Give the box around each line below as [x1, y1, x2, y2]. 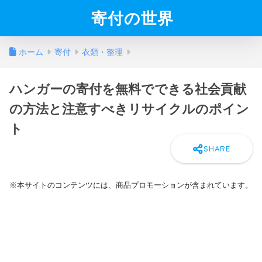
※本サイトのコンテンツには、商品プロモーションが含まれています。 [9, 180, 253, 189]
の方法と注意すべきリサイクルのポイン [9, 102, 249, 116]
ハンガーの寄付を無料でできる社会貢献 [9, 82, 246, 96]
